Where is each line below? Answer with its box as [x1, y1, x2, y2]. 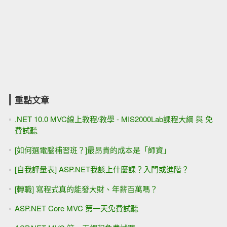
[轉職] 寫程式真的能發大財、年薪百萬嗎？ [14, 183, 158, 194]
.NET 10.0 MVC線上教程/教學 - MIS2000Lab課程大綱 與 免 [14, 113, 213, 124]
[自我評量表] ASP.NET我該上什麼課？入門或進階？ [14, 164, 189, 174]
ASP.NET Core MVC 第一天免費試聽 [14, 203, 138, 213]
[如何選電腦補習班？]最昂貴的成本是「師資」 [14, 144, 171, 155]
